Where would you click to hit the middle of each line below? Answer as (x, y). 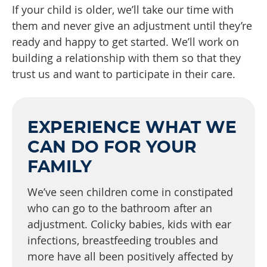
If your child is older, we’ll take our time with (123, 10)
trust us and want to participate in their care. (124, 74)
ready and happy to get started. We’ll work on (125, 42)
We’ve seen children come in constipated (130, 192)
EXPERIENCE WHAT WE (132, 128)
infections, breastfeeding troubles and (123, 240)
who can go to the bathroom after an (120, 208)
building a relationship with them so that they (126, 58)
